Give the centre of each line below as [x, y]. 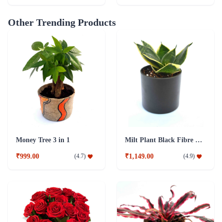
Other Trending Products [62, 22]
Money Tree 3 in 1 [43, 140]
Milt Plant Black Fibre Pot [199, 140]
